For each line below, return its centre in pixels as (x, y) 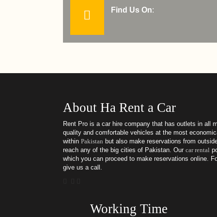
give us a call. (83, 167)
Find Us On (132, 10)
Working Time (129, 209)
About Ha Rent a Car (119, 107)
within (72, 141)
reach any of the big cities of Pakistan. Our (124, 150)
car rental (198, 150)
